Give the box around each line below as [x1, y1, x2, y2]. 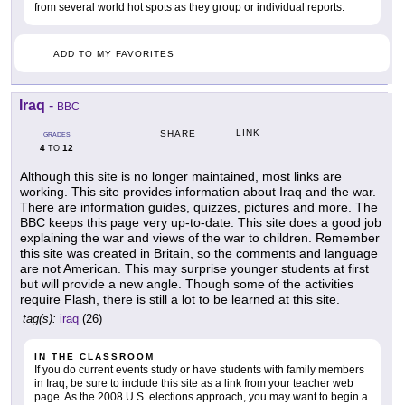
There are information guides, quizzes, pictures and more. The [20, 199, 378, 214]
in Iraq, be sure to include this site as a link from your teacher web [34, 376, 353, 390]
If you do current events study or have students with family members [34, 363, 364, 376]
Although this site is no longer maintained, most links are [20, 168, 342, 184]
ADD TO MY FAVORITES [53, 48, 174, 59]
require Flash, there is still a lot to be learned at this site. [20, 291, 340, 306]
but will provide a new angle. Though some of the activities [20, 276, 353, 291]
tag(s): [23, 311, 56, 325]
